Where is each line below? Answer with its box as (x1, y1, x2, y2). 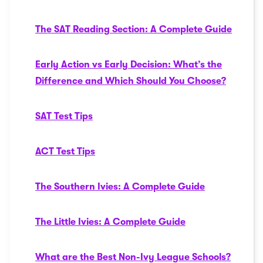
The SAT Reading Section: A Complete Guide (35, 24, 232, 35)
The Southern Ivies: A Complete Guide (35, 181, 205, 192)
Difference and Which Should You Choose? (35, 76, 226, 86)
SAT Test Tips (35, 111, 93, 122)
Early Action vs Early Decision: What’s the (35, 59, 222, 70)
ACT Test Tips (35, 146, 95, 157)
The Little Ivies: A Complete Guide (35, 217, 186, 227)
